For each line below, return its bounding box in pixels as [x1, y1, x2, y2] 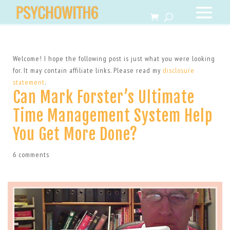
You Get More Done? [12, 125, 138, 144]
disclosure [162, 66, 195, 75]
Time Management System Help [12, 106, 213, 125]
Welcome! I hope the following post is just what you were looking [12, 54, 215, 63]
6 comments [12, 150, 49, 159]
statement [12, 78, 45, 87]
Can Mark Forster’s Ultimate [12, 88, 195, 107]
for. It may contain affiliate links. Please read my [12, 66, 163, 75]
